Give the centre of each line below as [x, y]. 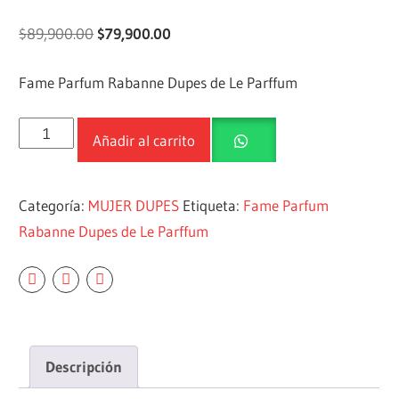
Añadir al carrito [143, 140]
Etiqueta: [213, 205]
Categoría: [54, 205]
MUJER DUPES [134, 205]
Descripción [84, 367]
